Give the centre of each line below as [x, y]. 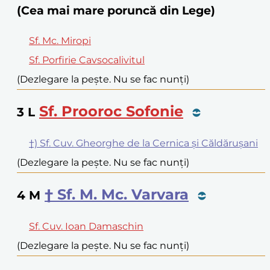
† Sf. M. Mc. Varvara [117, 194]
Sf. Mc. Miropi [60, 41]
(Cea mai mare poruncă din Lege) [116, 10]
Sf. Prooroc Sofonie [111, 111]
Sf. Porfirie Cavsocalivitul [87, 60]
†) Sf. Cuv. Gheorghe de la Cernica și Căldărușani [143, 143]
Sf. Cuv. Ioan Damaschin [86, 226]
